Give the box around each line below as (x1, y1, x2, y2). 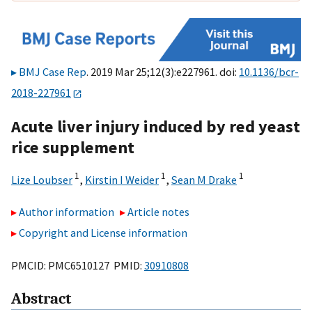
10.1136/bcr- (239, 65, 299, 79)
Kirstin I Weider (85, 172, 159, 187)
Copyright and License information (19, 226, 187, 240)
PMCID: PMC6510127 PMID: (11, 258, 144, 272)
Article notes (127, 205, 190, 219)
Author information (19, 205, 114, 219)
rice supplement (11, 136, 134, 158)
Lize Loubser (11, 172, 72, 187)
